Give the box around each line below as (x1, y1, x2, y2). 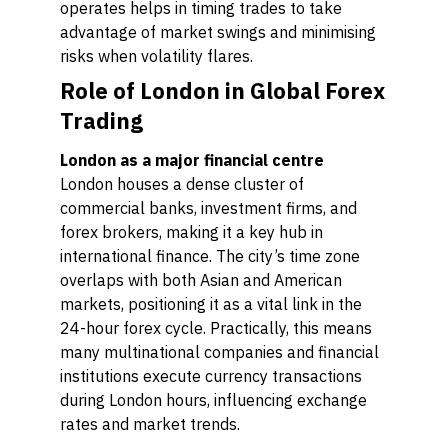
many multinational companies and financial (60, 342, 379, 362)
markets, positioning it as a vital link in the (60, 294, 362, 314)
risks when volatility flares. (60, 46, 253, 66)
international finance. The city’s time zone (60, 246, 360, 266)
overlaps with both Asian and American (60, 270, 342, 290)
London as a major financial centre (60, 150, 324, 170)
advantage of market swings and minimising (60, 22, 376, 42)
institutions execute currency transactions (60, 366, 362, 386)
